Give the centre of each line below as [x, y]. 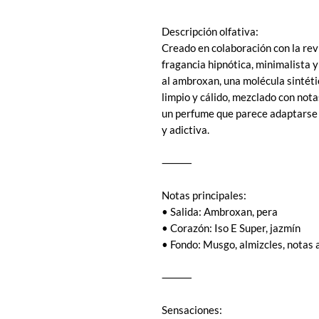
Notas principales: [204, 195]
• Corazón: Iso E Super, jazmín [231, 228]
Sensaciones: [192, 310]
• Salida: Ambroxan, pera [220, 212]
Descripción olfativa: [210, 32]
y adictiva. [185, 130]
